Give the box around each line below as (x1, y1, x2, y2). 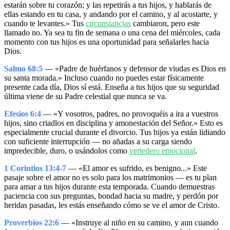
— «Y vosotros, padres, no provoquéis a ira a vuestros (41, 109, 218, 119)
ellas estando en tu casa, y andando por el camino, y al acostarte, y (4, 10, 218, 19)
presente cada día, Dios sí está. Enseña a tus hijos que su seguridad (4, 83, 219, 92)
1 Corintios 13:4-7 (4, 164, 66, 173)
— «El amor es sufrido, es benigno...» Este (66, 164, 207, 173)
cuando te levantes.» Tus (4, 19, 86, 28)
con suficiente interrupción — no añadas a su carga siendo (4, 137, 192, 146)
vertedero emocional (129, 146, 195, 156)
